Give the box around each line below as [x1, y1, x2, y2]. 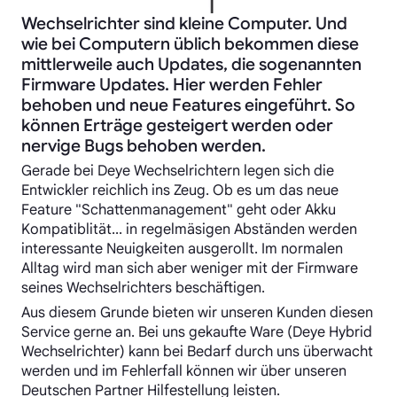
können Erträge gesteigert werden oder [21, 113, 333, 136]
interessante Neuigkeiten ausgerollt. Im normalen [21, 238, 343, 258]
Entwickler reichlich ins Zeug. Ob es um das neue [21, 180, 339, 199]
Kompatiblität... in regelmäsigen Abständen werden [21, 219, 357, 238]
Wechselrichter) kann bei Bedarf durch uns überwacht [21, 341, 373, 361]
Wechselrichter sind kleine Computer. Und [21, 12, 347, 34]
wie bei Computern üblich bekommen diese [21, 32, 359, 54]
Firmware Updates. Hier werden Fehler [21, 73, 323, 95]
